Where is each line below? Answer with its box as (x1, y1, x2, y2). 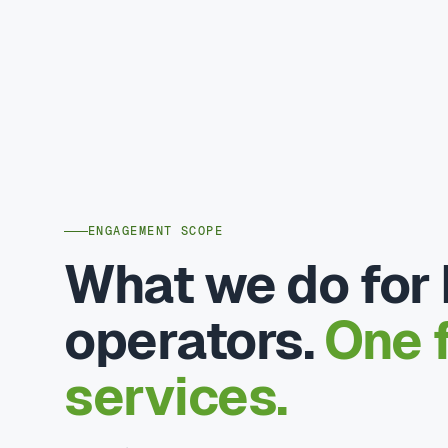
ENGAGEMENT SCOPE (88, 224, 224, 238)
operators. (64, 311, 324, 370)
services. (64, 367, 287, 426)
